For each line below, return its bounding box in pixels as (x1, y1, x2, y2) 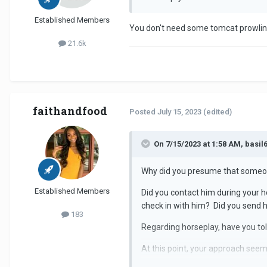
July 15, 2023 (157, 107, 201, 117)
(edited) (203, 107, 232, 117)
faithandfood (32, 103, 107, 118)
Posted (129, 107, 157, 117)
